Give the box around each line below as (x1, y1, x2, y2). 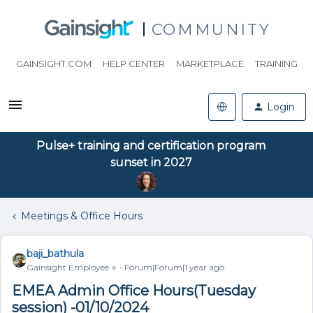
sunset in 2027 (110, 156, 192, 169)
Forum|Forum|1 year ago (124, 262, 224, 272)
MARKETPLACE (175, 58, 244, 69)
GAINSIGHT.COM (15, 58, 92, 69)
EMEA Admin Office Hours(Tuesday (12, 282, 256, 299)
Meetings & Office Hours (21, 210, 143, 222)
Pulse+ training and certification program (36, 139, 265, 152)
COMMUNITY (151, 20, 271, 39)
